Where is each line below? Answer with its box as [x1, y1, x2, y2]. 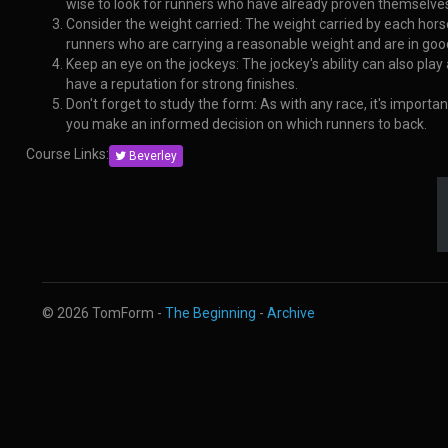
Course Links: [25, 146, 109, 163]
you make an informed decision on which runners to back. [65, 116, 427, 133]
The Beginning [165, 304, 256, 321]
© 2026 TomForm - [42, 304, 165, 321]
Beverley [125, 148, 177, 163]
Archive [267, 304, 315, 321]
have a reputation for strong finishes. [65, 76, 298, 93]
